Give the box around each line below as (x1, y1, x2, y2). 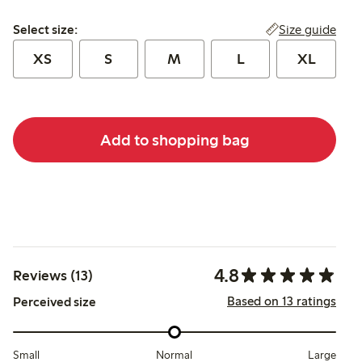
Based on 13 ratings (227, 293, 336, 309)
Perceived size (13, 294, 96, 310)
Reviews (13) (13, 267, 93, 285)
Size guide (279, 22, 336, 38)
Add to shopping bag (99, 129, 250, 149)
